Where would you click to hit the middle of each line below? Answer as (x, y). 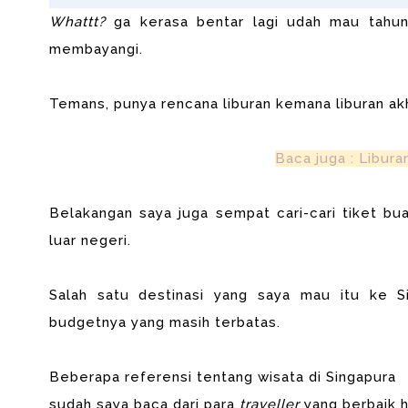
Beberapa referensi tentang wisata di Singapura (222, 377)
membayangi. (96, 49)
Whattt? (77, 22)
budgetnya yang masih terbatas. (164, 322)
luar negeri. (90, 240)
